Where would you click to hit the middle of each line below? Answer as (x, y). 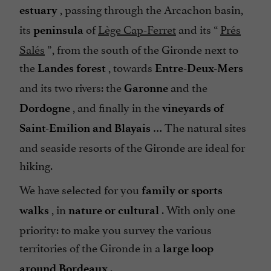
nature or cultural (114, 211)
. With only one (197, 209)
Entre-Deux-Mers (199, 68)
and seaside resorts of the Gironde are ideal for (132, 147)
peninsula (58, 30)
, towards (130, 67)
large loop (188, 249)
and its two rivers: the (72, 87)
